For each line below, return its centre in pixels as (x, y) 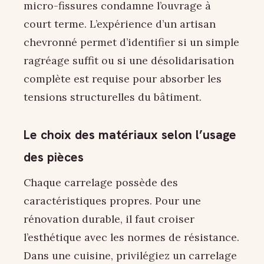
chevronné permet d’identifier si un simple (131, 42)
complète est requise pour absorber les (123, 78)
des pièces (54, 157)
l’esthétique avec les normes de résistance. (131, 237)
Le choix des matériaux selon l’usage (130, 134)
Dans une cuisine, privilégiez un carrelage (130, 256)
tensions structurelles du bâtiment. (113, 97)
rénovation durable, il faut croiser (109, 219)
